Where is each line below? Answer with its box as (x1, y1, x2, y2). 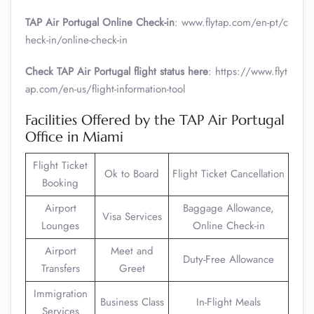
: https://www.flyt (208, 64, 287, 79)
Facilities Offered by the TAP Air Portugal (25, 111, 285, 129)
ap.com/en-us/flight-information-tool (25, 81, 185, 97)
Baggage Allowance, (183, 200, 274, 216)
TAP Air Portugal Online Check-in (25, 15, 175, 30)
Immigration (33, 286, 88, 301)
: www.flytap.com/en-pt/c (175, 15, 288, 30)
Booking (42, 175, 78, 191)
